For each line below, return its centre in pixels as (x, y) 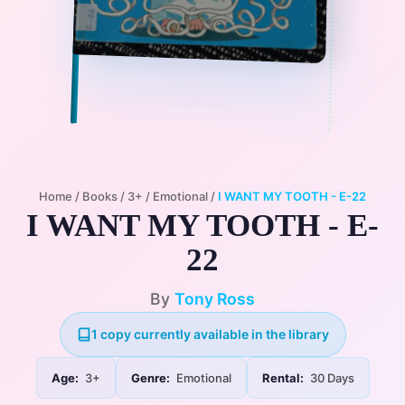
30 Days (330, 378)
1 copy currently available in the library (210, 334)
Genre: (150, 378)
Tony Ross (215, 299)
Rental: (283, 378)
